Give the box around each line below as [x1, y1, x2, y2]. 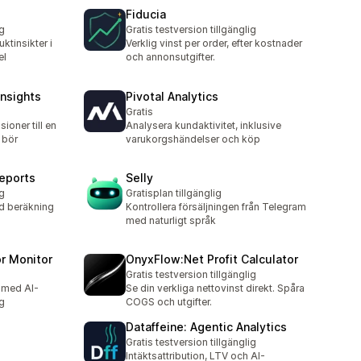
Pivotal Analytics [126, 89, 218, 103]
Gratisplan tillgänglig [126, 186, 222, 199]
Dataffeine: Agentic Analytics [126, 320, 287, 334]
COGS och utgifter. [126, 296, 212, 309]
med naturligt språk [126, 214, 216, 226]
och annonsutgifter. [126, 51, 215, 64]
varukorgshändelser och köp [126, 132, 260, 145]
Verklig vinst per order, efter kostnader [126, 37, 302, 50]
